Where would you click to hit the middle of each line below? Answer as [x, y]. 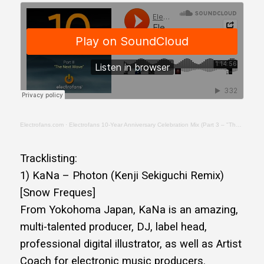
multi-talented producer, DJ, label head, [113, 227]
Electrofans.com [42, 124]
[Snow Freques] [58, 192]
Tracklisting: [49, 158]
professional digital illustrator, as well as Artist [131, 244]
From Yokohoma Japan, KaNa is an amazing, [129, 209]
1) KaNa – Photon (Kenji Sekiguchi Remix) [122, 175]
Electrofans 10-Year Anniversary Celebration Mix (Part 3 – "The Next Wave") [152, 124]
